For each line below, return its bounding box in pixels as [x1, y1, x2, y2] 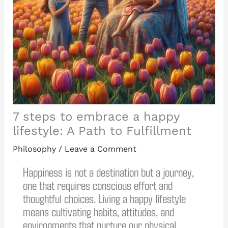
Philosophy [12, 144, 56, 154]
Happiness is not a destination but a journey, [22, 163, 194, 179]
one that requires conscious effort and [22, 177, 173, 192]
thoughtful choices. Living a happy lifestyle [22, 190, 186, 206]
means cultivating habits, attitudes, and [22, 203, 174, 219]
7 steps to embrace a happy [12, 109, 179, 124]
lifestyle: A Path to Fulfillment [12, 123, 191, 138]
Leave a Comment [64, 144, 136, 154]
